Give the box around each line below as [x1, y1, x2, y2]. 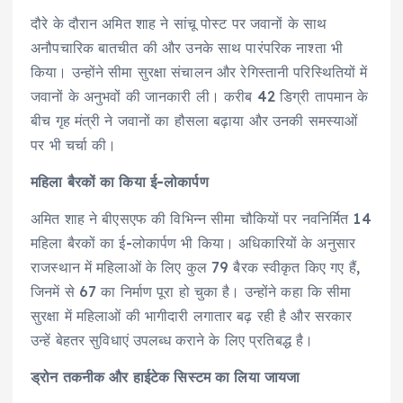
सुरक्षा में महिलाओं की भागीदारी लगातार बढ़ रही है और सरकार [31, 306, 353, 325]
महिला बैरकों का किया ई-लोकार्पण [31, 172, 209, 191]
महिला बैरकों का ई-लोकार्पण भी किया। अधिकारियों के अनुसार [31, 233, 356, 252]
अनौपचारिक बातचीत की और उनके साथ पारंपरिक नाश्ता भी [31, 38, 344, 57]
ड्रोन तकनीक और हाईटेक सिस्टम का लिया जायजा [31, 367, 300, 386]
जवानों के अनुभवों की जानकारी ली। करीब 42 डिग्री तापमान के [31, 86, 369, 105]
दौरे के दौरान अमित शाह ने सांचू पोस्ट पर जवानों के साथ [31, 13, 327, 32]
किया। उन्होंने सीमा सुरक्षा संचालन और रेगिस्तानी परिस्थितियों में [31, 62, 368, 81]
